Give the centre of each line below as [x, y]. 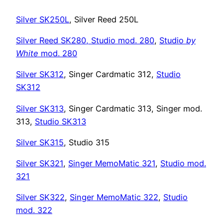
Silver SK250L [43, 19]
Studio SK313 [60, 121]
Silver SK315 [40, 142]
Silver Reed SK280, [54, 41]
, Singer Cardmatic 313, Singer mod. [133, 108]
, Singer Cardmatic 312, [110, 74]
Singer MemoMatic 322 [114, 197]
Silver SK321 [40, 164]
